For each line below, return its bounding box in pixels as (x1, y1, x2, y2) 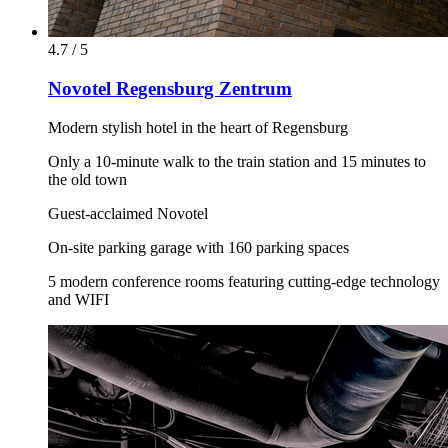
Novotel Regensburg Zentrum (48, 78, 292, 100)
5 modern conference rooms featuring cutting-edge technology (48, 272, 440, 290)
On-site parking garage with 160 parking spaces (48, 238, 349, 256)
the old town (48, 170, 127, 188)
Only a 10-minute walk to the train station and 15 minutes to (48, 152, 426, 170)
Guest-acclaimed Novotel (48, 204, 208, 222)
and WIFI (48, 290, 109, 308)
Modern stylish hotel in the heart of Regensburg (48, 118, 348, 136)
